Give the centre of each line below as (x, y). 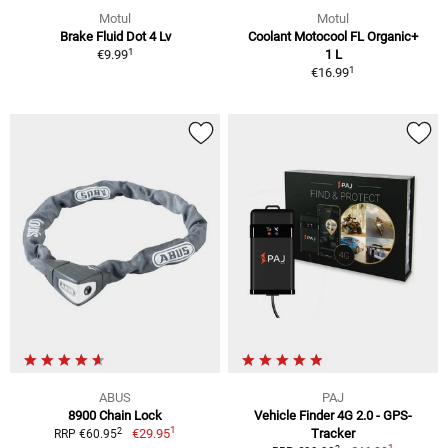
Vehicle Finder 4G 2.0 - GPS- (333, 416)
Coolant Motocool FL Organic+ (333, 37)
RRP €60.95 (86, 434)
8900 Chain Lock (115, 416)
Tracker (333, 434)
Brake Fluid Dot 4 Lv (115, 37)
